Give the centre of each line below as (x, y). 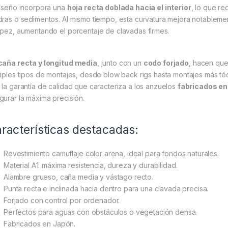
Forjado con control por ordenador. (62, 201)
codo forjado (166, 63)
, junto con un (120, 63)
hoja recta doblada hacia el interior (129, 8)
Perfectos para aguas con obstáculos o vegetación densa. (101, 212)
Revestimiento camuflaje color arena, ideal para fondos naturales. (111, 154)
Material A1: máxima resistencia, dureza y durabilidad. (91, 165)
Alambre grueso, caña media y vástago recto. (78, 177)
